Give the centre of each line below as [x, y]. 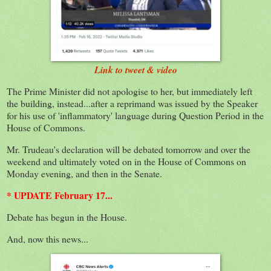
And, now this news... [47, 238]
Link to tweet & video [135, 70]
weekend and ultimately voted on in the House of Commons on [126, 162]
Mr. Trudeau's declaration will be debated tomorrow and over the [129, 149]
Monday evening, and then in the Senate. [84, 174]
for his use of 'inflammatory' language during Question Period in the [135, 116]
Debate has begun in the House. [67, 217]
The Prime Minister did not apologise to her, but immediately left [129, 91]
